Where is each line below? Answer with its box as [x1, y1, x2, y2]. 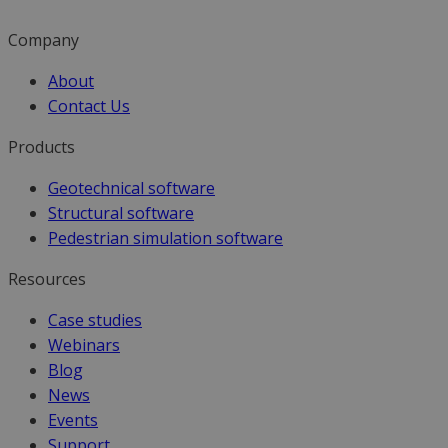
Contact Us [48, 95, 130, 118]
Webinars [48, 334, 120, 357]
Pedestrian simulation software [48, 227, 283, 250]
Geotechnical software [48, 177, 215, 200]
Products [8, 136, 75, 159]
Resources [8, 268, 86, 291]
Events [48, 409, 98, 432]
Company [8, 29, 79, 52]
